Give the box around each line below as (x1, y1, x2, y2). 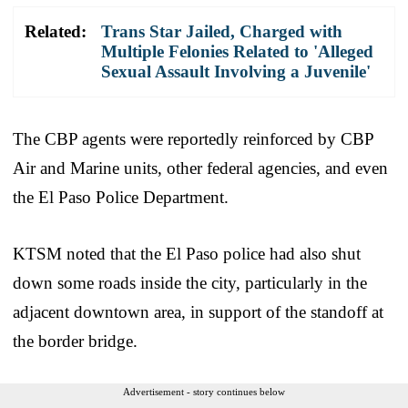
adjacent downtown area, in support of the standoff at (13, 301, 383, 321)
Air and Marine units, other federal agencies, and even (13, 158, 388, 178)
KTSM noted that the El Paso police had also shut (13, 243, 361, 263)
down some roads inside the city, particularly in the (13, 272, 367, 292)
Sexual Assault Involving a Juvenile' (101, 61, 371, 81)
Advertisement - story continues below (123, 385, 285, 397)
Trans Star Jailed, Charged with (101, 21, 342, 41)
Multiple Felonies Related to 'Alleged (101, 41, 373, 61)
